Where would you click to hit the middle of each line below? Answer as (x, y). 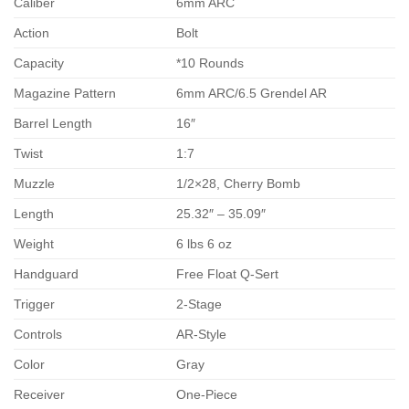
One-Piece (207, 394)
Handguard (46, 273)
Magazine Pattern (65, 93)
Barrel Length (53, 123)
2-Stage (199, 304)
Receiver (39, 394)
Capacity (39, 63)
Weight (34, 243)
